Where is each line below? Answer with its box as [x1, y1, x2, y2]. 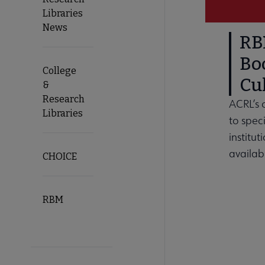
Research [43, 93, 85, 105]
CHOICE [43, 151, 77, 162]
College [43, 65, 76, 76]
